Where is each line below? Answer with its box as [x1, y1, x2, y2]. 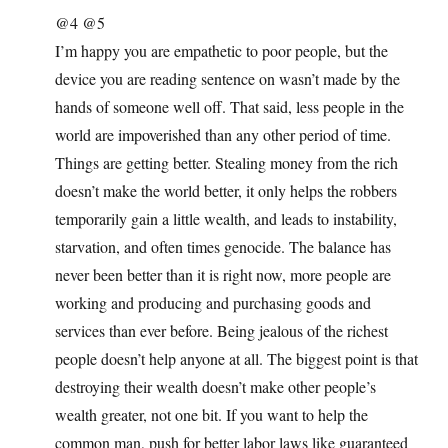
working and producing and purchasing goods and [55, 292, 371, 314]
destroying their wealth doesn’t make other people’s [55, 376, 376, 398]
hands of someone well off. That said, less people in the [55, 96, 404, 118]
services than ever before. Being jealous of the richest [55, 320, 388, 342]
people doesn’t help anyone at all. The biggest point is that [55, 348, 418, 370]
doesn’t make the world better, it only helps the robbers [55, 180, 397, 202]
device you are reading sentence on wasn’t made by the [55, 68, 400, 90]
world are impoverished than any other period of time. [55, 124, 391, 146]
